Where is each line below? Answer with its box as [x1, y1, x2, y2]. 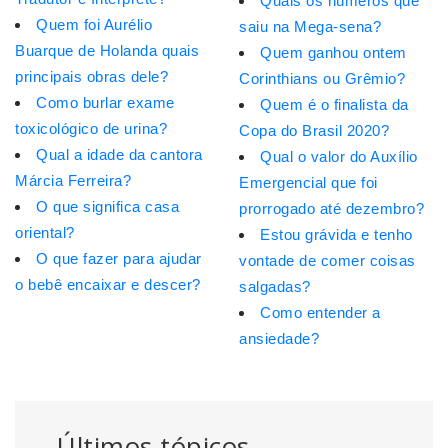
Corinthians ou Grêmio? [239, 70, 405, 88]
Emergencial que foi [239, 174, 378, 192]
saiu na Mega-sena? [239, 18, 381, 36]
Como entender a [260, 304, 381, 322]
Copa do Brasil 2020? [239, 122, 389, 140]
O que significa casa [36, 198, 179, 216]
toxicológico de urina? [15, 120, 167, 138]
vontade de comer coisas [239, 252, 416, 270]
